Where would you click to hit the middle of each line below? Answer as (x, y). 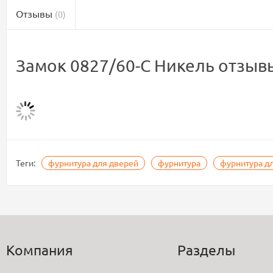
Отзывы (35, 13)
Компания (40, 250)
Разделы (207, 250)
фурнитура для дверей (93, 163)
